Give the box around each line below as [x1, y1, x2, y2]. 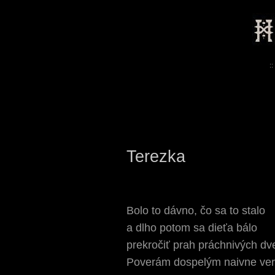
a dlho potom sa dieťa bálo [126, 221, 257, 234]
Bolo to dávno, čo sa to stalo [126, 204, 265, 217]
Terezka [126, 147, 185, 166]
